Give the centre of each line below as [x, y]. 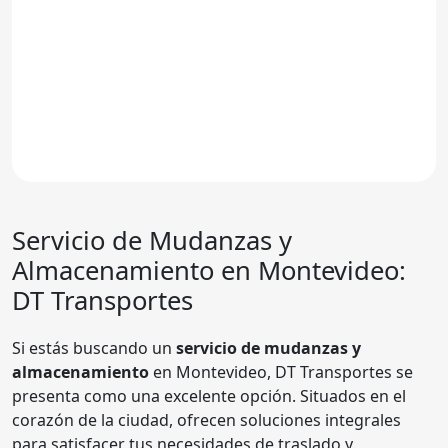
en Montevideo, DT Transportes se [281, 371]
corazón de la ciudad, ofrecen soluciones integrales [206, 419]
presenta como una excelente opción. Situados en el [209, 395]
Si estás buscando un [94, 347]
